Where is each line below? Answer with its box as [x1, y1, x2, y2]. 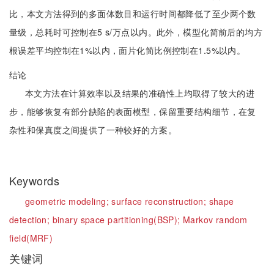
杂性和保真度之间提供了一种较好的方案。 [9, 124, 177, 136]
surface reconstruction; [111, 195, 209, 207]
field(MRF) [9, 232, 53, 244]
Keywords [9, 172, 63, 188]
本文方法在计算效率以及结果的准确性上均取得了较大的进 [25, 87, 254, 99]
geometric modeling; [25, 195, 112, 207]
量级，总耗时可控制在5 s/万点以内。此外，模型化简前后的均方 [9, 26, 263, 38]
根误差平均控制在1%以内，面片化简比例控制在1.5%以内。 [9, 44, 246, 56]
